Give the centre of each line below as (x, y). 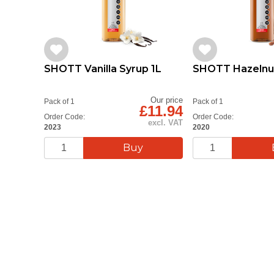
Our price (167, 100)
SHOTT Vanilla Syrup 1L (103, 69)
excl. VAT (166, 123)
